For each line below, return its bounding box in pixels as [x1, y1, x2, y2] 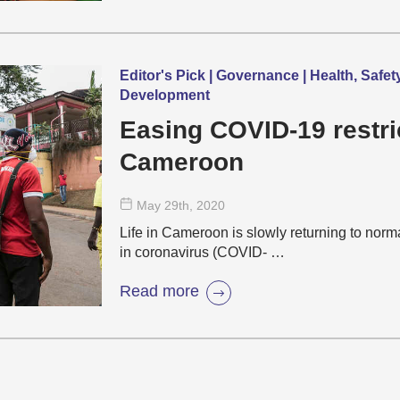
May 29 [137, 198, 179, 212]
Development [120, 87, 210, 103]
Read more [120, 281, 199, 300]
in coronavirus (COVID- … [120, 245, 285, 260]
